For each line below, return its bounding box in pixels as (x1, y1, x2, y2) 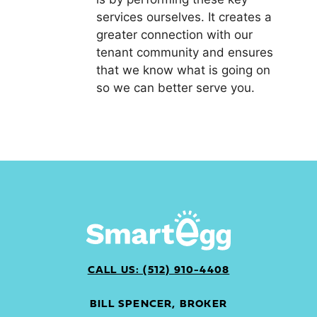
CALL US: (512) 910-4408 (87, 265, 230, 276)
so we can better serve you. (96, 81, 255, 95)
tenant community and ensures (96, 45, 273, 59)
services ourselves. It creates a (96, 10, 272, 24)
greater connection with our (96, 28, 253, 42)
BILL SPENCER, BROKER (90, 299, 227, 310)
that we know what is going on (96, 63, 270, 77)
